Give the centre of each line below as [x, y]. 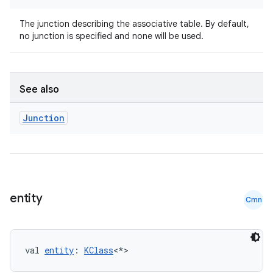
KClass [99, 250]
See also [39, 90]
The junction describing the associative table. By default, [134, 24]
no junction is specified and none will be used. [112, 36]
